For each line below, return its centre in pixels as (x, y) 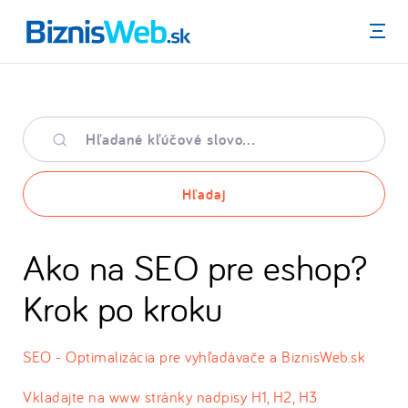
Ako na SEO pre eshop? (195, 266)
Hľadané (46, 126)
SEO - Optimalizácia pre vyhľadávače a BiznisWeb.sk (194, 357)
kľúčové (45, 144)
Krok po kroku (122, 307)
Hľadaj (204, 194)
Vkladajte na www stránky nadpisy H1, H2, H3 (170, 397)
